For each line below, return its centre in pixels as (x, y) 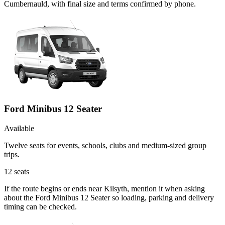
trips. (12, 154)
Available (19, 128)
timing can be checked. (40, 206)
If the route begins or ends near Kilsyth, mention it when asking (104, 188)
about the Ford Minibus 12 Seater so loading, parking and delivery (109, 197)
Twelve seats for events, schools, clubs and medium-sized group (105, 145)
